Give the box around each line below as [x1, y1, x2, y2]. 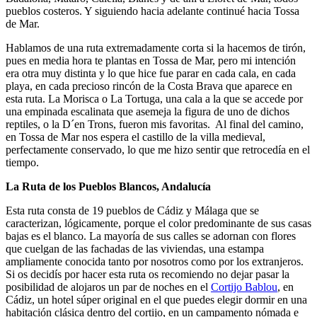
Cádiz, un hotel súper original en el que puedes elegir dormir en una [6, 293, 307, 306]
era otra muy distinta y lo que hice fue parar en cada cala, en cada [6, 67, 296, 79]
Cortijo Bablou [211, 280, 277, 293]
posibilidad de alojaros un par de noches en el [6, 280, 211, 293]
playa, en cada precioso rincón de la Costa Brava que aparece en [6, 79, 292, 92]
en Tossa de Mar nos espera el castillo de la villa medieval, [6, 130, 265, 143]
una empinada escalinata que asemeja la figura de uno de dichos [6, 105, 289, 117]
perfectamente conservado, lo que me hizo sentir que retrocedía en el [6, 143, 310, 156]
